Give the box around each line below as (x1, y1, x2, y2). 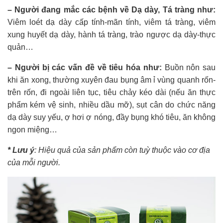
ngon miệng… (7, 125, 57, 134)
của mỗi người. (7, 158, 60, 167)
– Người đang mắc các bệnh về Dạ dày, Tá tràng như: (7, 5, 216, 14)
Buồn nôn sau (161, 63, 216, 72)
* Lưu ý (7, 146, 34, 155)
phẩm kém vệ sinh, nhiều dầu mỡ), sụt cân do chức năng (7, 101, 216, 110)
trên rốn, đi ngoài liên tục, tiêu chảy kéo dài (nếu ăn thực (7, 88, 216, 97)
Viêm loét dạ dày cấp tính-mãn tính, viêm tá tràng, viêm (7, 18, 216, 27)
